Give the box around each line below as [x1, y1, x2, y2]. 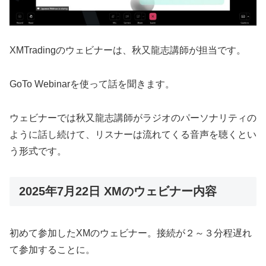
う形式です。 [9, 145, 66, 156]
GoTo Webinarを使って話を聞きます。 [9, 79, 175, 90]
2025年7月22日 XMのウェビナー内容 [19, 184, 217, 198]
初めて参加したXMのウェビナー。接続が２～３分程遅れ [9, 228, 252, 239]
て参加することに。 [9, 245, 95, 255]
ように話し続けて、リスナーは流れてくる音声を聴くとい [9, 129, 256, 140]
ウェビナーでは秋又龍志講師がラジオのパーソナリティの [9, 112, 256, 123]
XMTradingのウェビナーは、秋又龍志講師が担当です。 [9, 45, 246, 56]
